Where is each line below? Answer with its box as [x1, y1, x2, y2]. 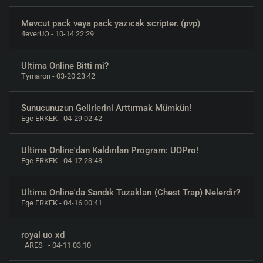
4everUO [21, 29, 49, 38]
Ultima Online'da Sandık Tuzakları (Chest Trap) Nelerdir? [21, 187, 240, 198]
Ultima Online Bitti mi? [21, 60, 109, 71]
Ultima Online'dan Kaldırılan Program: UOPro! [21, 145, 198, 156]
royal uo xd [21, 230, 65, 240]
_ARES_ [21, 241, 46, 249]
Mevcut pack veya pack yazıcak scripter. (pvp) [21, 18, 200, 29]
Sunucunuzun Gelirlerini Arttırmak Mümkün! [21, 103, 191, 113]
